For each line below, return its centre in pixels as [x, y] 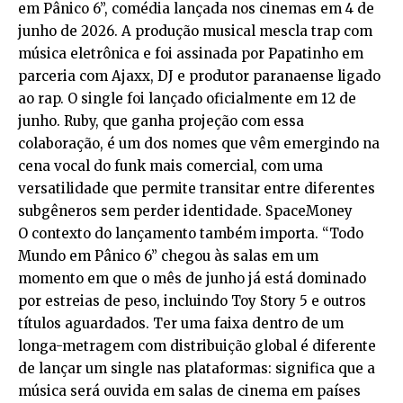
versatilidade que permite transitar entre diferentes [197, 189]
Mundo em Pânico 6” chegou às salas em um [168, 256]
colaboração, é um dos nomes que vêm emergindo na [199, 144]
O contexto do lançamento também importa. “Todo [191, 234]
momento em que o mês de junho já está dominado [192, 279]
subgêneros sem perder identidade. [142, 211]
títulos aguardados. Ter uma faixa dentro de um [181, 324]
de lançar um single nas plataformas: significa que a [197, 369]
